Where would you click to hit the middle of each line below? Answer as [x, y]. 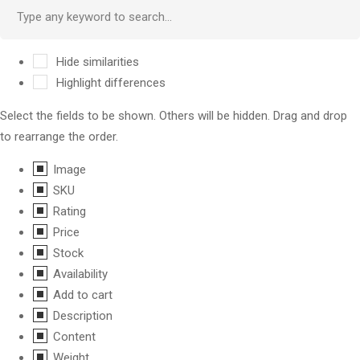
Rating [70, 211]
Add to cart [83, 295]
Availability [80, 274]
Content [74, 337]
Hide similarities [96, 62]
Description [83, 316]
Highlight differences [109, 83]
